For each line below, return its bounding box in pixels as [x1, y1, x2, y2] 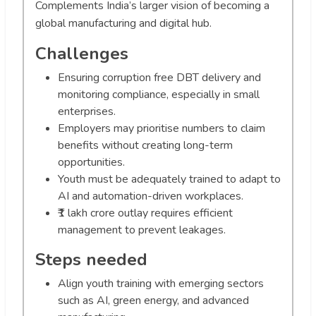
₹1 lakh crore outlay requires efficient [58, 205, 233, 221]
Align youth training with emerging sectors [58, 276, 264, 292]
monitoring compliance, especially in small [58, 87, 260, 103]
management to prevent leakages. [58, 222, 226, 238]
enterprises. [58, 104, 116, 120]
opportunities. [58, 154, 125, 171]
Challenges [35, 42, 128, 66]
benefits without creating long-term [58, 138, 233, 154]
